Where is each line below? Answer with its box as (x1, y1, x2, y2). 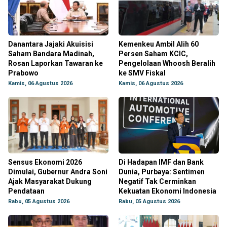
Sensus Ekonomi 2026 (8, 158, 82, 166)
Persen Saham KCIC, (119, 50, 188, 58)
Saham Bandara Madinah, (8, 50, 94, 58)
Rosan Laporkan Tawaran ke (8, 59, 103, 67)
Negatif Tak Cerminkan (119, 177, 196, 185)
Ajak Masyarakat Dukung (8, 177, 92, 185)
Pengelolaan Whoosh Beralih (119, 59, 215, 67)
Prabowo (8, 69, 39, 77)
